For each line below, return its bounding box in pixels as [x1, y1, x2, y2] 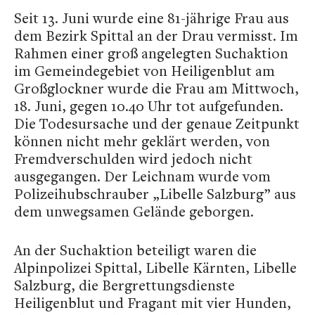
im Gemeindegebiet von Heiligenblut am [14, 61, 275, 80]
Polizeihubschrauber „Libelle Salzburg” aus [14, 184, 296, 203]
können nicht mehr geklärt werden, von [14, 131, 270, 150]
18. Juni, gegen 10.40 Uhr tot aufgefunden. [14, 96, 283, 115]
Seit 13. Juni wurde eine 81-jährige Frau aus [14, 8, 289, 27]
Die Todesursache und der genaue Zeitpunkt [14, 114, 300, 133]
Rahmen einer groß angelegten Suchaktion [14, 44, 288, 63]
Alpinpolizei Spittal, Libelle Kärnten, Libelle [14, 258, 297, 277]
